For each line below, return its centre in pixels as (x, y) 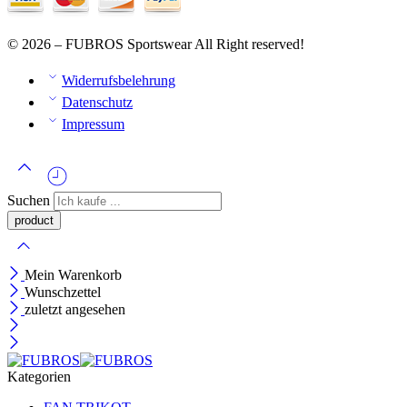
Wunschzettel (63, 292)
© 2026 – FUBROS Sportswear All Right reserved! (156, 44)
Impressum (93, 124)
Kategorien (39, 376)
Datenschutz (97, 102)
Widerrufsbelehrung (119, 80)
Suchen (30, 200)
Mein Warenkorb (73, 274)
